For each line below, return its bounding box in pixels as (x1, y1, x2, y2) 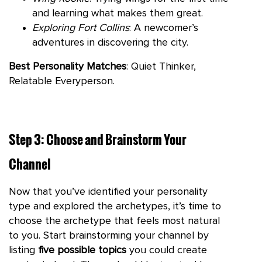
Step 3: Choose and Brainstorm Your (9, 129, 187, 149)
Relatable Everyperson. (9, 75, 115, 87)
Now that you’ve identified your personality (9, 186, 208, 197)
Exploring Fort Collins (32, 22, 129, 33)
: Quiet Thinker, (126, 61, 196, 72)
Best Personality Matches (9, 61, 126, 72)
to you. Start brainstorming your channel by (9, 230, 209, 241)
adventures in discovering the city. (32, 37, 188, 48)
